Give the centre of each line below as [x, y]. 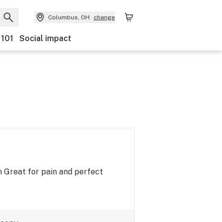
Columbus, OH [69, 17]
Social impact [45, 38]
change [104, 17]
